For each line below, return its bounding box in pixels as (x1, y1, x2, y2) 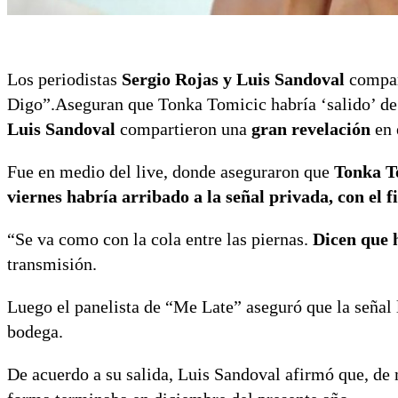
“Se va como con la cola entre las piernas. (7, 229, 313, 250)
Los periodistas (7, 69, 122, 90)
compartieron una (115, 119, 251, 139)
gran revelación (251, 119, 370, 139)
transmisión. (7, 254, 97, 275)
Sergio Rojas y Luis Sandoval (122, 69, 345, 90)
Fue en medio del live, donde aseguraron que (7, 162, 330, 182)
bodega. (7, 322, 63, 342)
